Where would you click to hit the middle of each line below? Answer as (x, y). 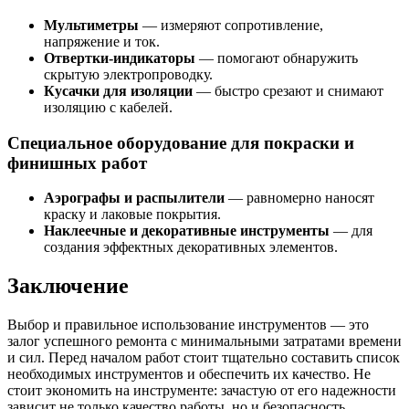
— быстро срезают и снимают (288, 90)
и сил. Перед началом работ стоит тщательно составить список (204, 358)
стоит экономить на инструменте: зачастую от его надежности (202, 391)
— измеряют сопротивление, (231, 25)
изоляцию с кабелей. (108, 107)
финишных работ (77, 163)
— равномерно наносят (299, 198)
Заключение (68, 286)
